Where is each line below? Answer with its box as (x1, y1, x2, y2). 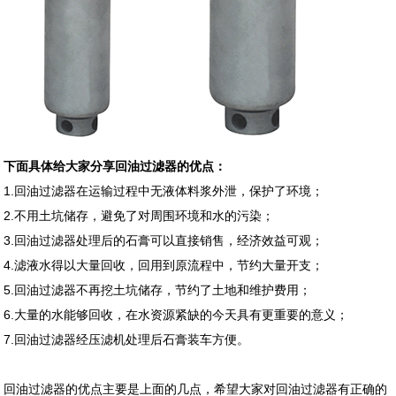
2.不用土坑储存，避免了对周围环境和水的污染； (4, 208, 275, 223)
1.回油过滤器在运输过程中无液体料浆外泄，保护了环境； (4, 183, 324, 198)
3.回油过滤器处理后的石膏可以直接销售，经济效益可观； (4, 232, 324, 247)
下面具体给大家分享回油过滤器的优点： (4, 158, 227, 173)
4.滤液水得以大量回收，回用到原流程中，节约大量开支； (4, 257, 324, 272)
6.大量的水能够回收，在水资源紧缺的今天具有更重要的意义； (4, 307, 349, 322)
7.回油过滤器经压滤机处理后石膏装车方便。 (4, 331, 250, 346)
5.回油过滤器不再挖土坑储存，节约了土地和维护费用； (4, 282, 312, 297)
